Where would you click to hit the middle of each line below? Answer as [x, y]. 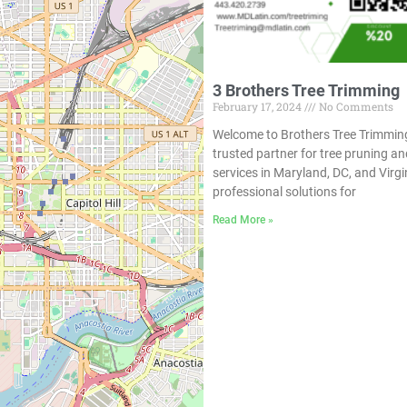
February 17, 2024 [258, 106]
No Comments [355, 106]
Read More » [243, 219]
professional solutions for [284, 191]
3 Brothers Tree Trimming [306, 90]
